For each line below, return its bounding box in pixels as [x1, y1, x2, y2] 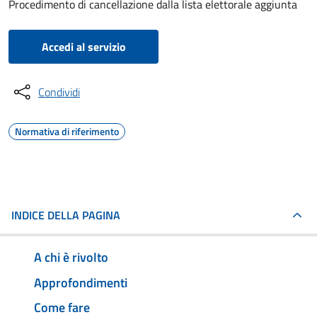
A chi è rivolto [34, 247, 108, 267]
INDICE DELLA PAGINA [11, 207, 120, 224]
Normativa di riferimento [15, 124, 119, 139]
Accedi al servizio [41, 38, 126, 55]
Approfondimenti [34, 272, 127, 292]
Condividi [38, 83, 80, 100]
